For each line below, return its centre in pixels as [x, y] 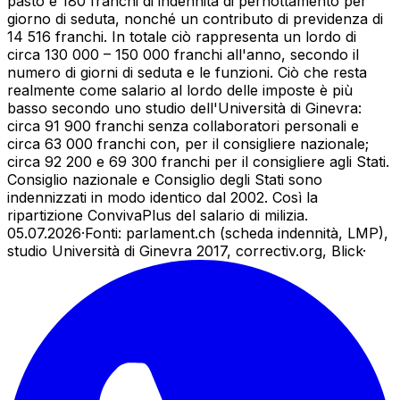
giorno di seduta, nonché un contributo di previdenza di [195, 18]
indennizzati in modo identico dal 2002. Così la [162, 197]
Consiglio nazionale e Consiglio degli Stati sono [165, 179]
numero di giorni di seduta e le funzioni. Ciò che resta [187, 72]
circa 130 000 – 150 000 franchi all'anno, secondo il [183, 54]
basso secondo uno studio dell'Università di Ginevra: [184, 108]
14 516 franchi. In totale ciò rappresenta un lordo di [182, 36]
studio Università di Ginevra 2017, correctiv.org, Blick [185, 250]
